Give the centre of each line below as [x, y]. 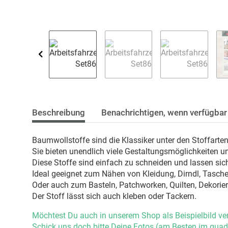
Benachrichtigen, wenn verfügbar [164, 112]
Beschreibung [59, 112]
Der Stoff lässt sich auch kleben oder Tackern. [114, 196]
